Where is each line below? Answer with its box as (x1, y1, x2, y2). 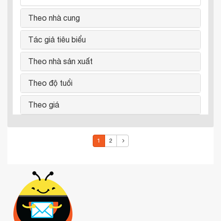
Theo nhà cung (28, 13, 80, 22)
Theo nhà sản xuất (28, 57, 93, 66)
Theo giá (28, 100, 59, 109)
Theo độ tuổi (28, 78, 73, 87)
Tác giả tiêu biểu (28, 35, 86, 44)
